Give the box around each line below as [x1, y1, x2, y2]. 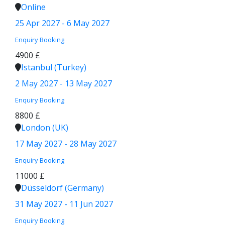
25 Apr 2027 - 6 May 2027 [15, 18, 109, 29]
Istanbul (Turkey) [21, 62, 86, 73]
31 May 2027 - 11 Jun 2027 [15, 198, 113, 209]
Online [21, 2, 46, 13]
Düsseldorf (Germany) [21, 182, 104, 193]
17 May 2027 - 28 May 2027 [15, 138, 117, 149]
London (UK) [21, 122, 68, 133]
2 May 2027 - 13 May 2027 [15, 78, 112, 89]
